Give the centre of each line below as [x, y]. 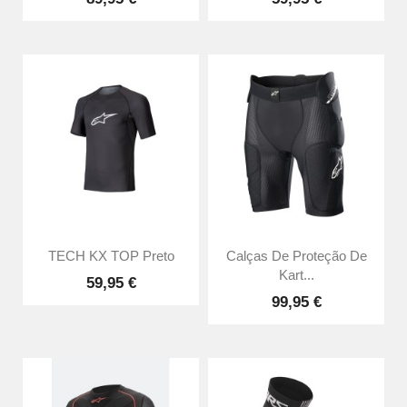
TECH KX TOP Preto [111, 256]
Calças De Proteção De [296, 256]
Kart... [296, 275]
